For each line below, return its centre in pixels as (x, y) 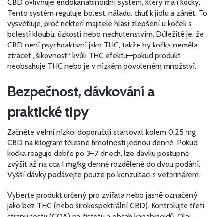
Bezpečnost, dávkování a (81, 91)
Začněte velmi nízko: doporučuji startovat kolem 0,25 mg (101, 132)
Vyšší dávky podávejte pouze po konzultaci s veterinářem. (104, 175)
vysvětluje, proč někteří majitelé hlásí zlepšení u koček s (100, 23)
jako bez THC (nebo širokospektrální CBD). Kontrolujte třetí (106, 206)
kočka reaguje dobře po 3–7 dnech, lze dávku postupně (98, 153)
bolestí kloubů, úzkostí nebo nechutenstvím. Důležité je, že (106, 34)
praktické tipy (48, 112)
